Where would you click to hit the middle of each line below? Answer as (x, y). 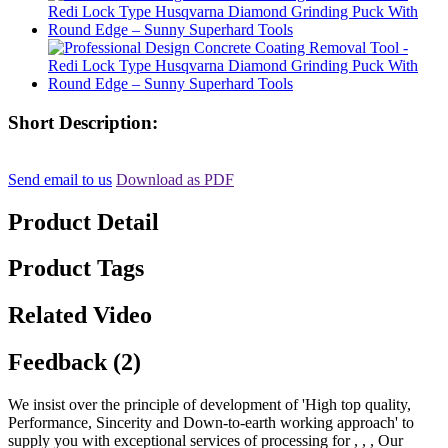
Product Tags (76, 268)
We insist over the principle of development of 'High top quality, (209, 405)
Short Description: (83, 122)
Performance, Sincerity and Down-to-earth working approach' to (211, 423)
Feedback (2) (74, 362)
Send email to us (60, 179)
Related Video (80, 315)
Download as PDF (175, 179)
